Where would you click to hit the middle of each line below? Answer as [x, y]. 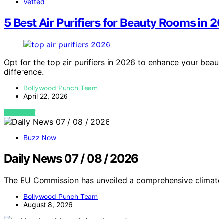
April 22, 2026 [46, 96]
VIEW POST [20, 112]
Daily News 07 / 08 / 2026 [71, 158]
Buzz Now [40, 137]
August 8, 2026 [48, 204]
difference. [24, 72]
